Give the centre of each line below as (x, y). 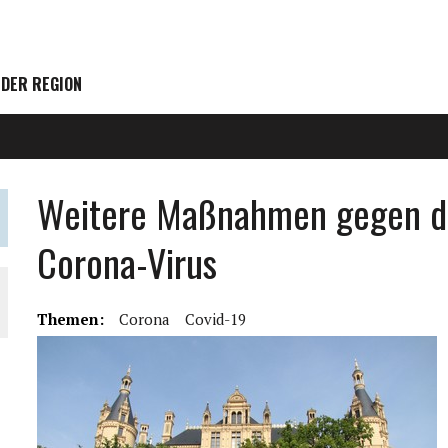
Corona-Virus (127, 262)
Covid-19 (216, 319)
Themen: (71, 319)
